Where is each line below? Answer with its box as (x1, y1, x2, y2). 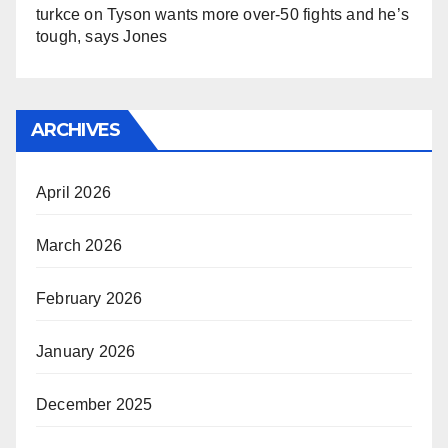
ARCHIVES (31, 119, 120, 141)
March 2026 (36, 237, 122, 254)
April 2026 (36, 184, 111, 201)
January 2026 (36, 343, 136, 360)
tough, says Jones (36, 28, 168, 45)
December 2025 (36, 396, 153, 413)
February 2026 (36, 290, 143, 307)
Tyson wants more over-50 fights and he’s (107, 6, 410, 23)
